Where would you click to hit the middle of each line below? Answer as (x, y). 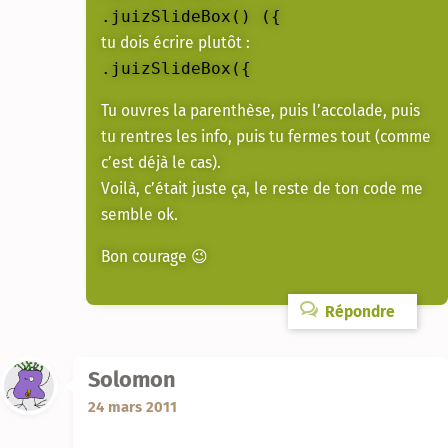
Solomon (132, 380)
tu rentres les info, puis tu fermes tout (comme (266, 136)
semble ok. (139, 214)
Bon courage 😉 (154, 256)
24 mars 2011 (132, 407)
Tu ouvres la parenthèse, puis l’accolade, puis (260, 110)
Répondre (357, 311)
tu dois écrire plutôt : (175, 43)
